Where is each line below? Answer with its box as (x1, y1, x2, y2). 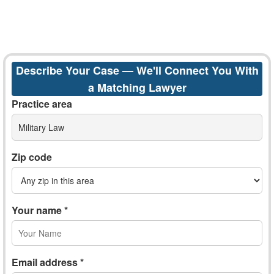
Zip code (12, 150, 52, 164)
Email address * (12, 255, 84, 269)
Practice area (12, 97, 72, 111)
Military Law (18, 121, 64, 133)
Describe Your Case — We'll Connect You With (15, 62, 259, 78)
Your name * (12, 203, 68, 217)
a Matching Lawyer (87, 80, 187, 95)
